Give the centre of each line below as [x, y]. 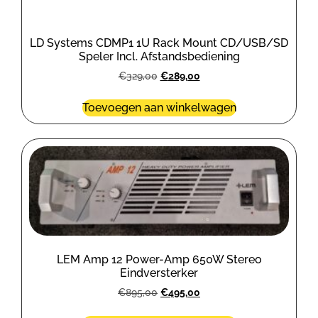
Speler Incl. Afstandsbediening [159, 57]
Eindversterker [159, 273]
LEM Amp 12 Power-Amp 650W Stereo [159, 259]
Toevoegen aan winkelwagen [159, 108]
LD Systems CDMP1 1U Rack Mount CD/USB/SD [159, 43]
